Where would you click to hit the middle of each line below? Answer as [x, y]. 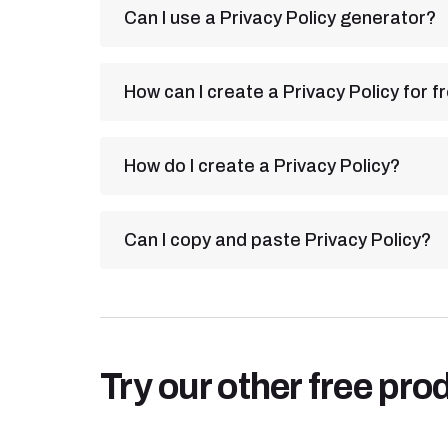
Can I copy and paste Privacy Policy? [277, 240]
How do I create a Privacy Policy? [262, 166]
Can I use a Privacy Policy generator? [280, 18]
